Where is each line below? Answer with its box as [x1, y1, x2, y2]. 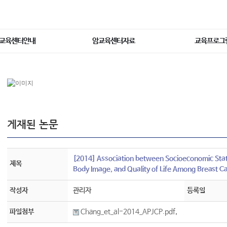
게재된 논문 [7, 119, 58, 130]
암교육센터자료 [92, 36, 135, 45]
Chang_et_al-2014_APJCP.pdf [79, 208, 175, 216]
